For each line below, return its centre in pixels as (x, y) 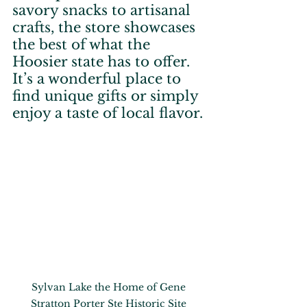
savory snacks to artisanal (103, 11)
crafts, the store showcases (106, 28)
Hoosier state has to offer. (103, 62)
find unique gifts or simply (107, 96)
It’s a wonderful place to (99, 79)
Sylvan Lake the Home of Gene (110, 287)
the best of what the (83, 45)
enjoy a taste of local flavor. (108, 113)
